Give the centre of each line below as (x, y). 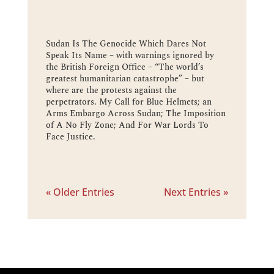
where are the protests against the (111, 90)
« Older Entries (80, 192)
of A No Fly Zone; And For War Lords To (127, 125)
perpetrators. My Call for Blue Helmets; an (128, 102)
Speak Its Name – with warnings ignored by (130, 55)
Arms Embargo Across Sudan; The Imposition (135, 113)
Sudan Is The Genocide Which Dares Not (126, 43)
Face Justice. (70, 136)
